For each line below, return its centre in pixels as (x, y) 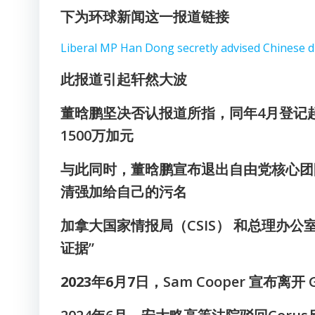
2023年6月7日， (112, 282)
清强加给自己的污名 (124, 192)
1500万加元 (97, 135)
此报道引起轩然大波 (124, 79)
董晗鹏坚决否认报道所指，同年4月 (170, 113)
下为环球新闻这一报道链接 (145, 17)
